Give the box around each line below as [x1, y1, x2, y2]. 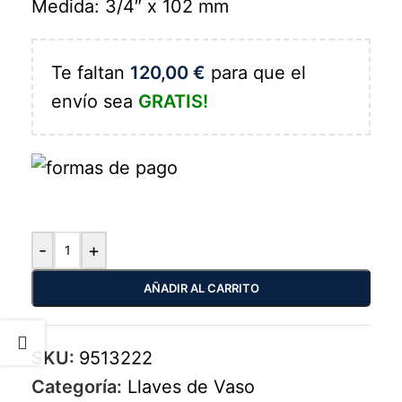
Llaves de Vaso [127, 375, 255, 398]
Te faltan [51, 61, 130, 83]
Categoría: [31, 375, 122, 398]
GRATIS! [138, 90, 208, 112]
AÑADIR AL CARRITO [143, 280, 259, 295]
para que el [205, 61, 306, 83]
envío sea [51, 90, 138, 112]
